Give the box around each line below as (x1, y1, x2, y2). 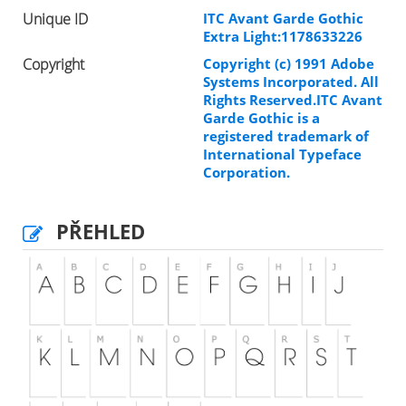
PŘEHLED (56, 217, 145, 246)
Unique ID (23, 9, 88, 30)
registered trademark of (203, 127, 369, 146)
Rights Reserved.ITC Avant (203, 91, 382, 110)
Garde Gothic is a (203, 109, 320, 128)
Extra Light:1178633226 (203, 27, 362, 46)
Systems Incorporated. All (203, 72, 379, 92)
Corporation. (203, 163, 290, 182)
